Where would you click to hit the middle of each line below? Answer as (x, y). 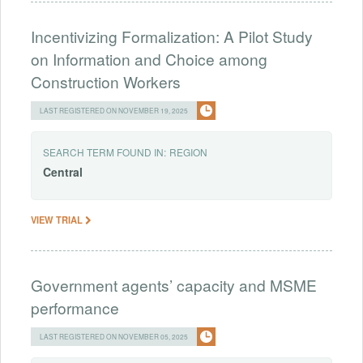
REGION (188, 152)
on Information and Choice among (149, 59)
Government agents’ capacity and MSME (174, 285)
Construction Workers (106, 82)
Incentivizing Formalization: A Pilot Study (172, 36)
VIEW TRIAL (58, 220)
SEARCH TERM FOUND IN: (105, 152)
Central (63, 172)
